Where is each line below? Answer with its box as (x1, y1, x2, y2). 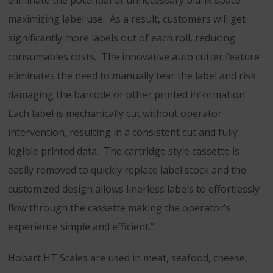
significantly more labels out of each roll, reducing (8, 31, 235, 44)
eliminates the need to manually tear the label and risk (8, 69, 256, 82)
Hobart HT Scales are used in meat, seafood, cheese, (8, 251, 247, 264)
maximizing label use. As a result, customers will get (8, 12, 246, 26)
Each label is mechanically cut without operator (8, 107, 222, 120)
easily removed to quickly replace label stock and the (8, 163, 246, 177)
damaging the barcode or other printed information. (8, 88, 249, 101)
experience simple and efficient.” (8, 220, 154, 233)
